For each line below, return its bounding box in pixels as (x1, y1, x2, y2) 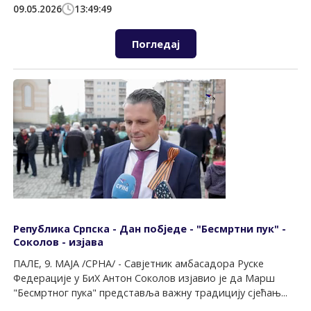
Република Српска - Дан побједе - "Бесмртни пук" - (13, 221, 287, 235)
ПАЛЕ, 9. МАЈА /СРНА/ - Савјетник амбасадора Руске (13, 257, 264, 271)
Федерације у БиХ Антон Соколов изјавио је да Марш (13, 271, 276, 285)
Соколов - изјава (13, 235, 104, 249)
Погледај (131, 37, 180, 51)
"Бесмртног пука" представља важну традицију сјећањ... (13, 286, 288, 300)
